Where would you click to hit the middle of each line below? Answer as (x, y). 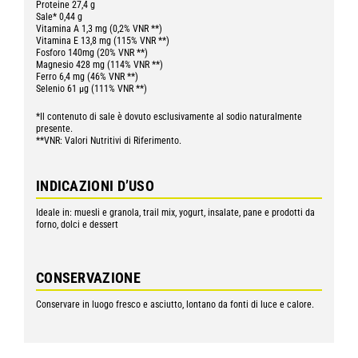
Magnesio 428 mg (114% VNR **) (99, 65)
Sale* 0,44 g (59, 17)
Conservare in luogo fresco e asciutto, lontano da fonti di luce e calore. (175, 305)
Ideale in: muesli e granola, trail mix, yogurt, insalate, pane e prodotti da (175, 213)
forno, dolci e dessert (77, 225)
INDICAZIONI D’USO (95, 186)
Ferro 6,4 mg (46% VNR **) (87, 77)
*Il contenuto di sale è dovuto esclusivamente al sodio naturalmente (169, 117)
